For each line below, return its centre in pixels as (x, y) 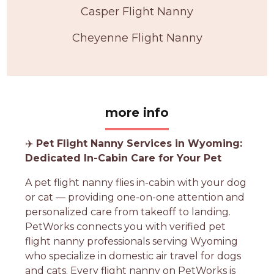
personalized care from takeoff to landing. (128, 212)
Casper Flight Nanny (137, 11)
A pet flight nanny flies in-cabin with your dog (136, 182)
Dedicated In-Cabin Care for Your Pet (124, 158)
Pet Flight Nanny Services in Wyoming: (139, 143)
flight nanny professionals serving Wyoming (132, 241)
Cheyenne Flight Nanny (137, 38)
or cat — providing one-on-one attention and (135, 197)
